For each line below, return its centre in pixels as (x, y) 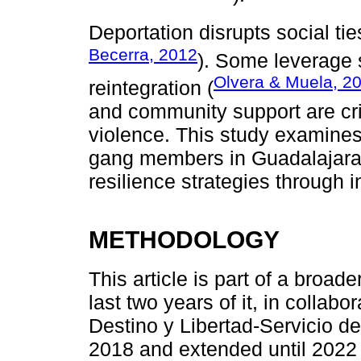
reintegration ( (151, 88)
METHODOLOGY (184, 240)
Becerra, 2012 (143, 54)
